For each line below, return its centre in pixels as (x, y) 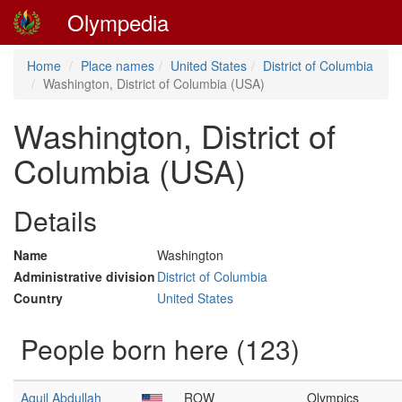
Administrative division (84, 276)
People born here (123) (160, 349)
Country (38, 298)
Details (55, 220)
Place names (118, 66)
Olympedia (118, 22)
